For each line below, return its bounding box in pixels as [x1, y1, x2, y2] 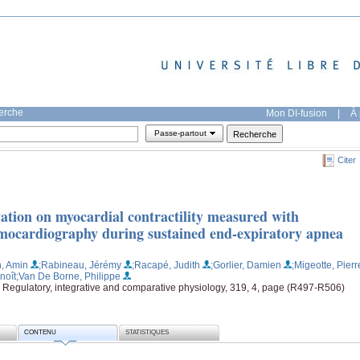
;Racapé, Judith [132, 259, 200, 271]
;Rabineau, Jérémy [39, 259, 121, 271]
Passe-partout [153, 129, 207, 138]
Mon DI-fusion [266, 107, 327, 119]
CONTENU [24, 329, 57, 337]
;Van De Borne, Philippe [16, 270, 121, 282]
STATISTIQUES [125, 329, 170, 337]
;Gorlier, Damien [211, 259, 281, 271]
